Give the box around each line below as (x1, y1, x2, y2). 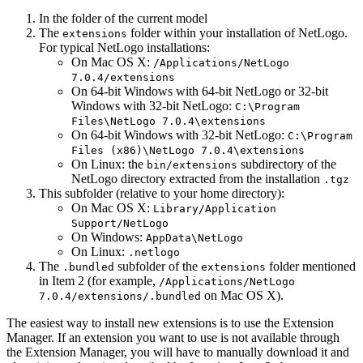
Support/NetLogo (71, 217, 169, 230)
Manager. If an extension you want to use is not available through (6, 331, 340, 345)
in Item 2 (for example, (39, 274, 159, 288)
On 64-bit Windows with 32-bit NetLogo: (71, 128, 288, 143)
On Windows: (71, 230, 146, 245)
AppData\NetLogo (146, 232, 243, 245)
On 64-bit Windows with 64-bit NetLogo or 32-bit (71, 84, 328, 99)
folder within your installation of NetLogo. (127, 26, 348, 41)
